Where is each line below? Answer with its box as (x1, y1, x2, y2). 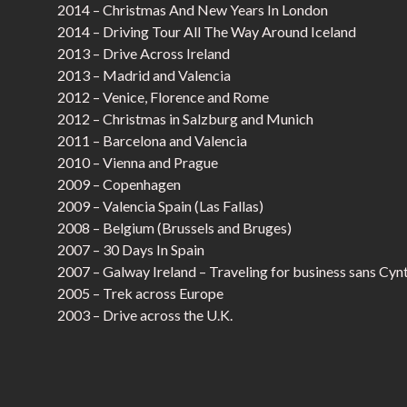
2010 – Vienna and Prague (57, 154, 218, 171)
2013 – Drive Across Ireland (57, 45, 230, 62)
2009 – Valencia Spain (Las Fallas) (57, 197, 263, 214)
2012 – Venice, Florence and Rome (57, 88, 269, 105)
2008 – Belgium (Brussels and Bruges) (57, 219, 292, 236)
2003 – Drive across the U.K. (57, 306, 233, 323)
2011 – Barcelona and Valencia (57, 132, 247, 149)
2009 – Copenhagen (57, 175, 181, 193)
